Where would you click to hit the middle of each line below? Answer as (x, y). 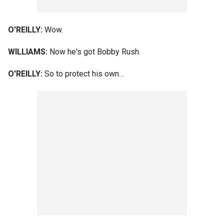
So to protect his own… (83, 74)
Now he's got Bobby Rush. (94, 52)
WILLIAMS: (28, 52)
